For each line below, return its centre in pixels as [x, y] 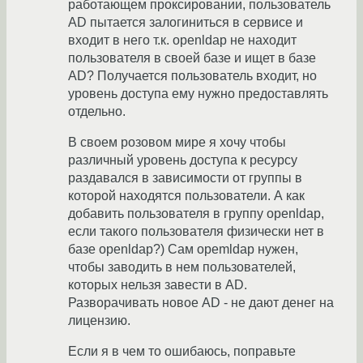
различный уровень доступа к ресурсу [183, 160]
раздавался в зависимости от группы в [185, 178]
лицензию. [99, 321]
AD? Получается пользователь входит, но [192, 76]
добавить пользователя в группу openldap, [196, 214]
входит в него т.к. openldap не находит [182, 41]
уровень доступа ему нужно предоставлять [198, 94]
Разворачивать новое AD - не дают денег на [201, 303]
